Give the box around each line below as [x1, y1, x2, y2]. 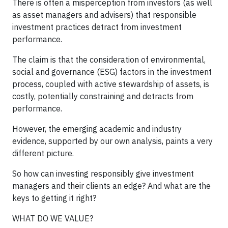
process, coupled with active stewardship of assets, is [12, 79, 209, 89]
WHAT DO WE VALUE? [12, 213, 93, 223]
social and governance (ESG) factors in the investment [12, 67, 212, 77]
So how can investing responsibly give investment [12, 168, 194, 179]
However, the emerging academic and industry [12, 124, 182, 134]
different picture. [12, 148, 74, 158]
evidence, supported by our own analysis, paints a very [12, 136, 213, 146]
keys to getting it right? [12, 193, 96, 203]
